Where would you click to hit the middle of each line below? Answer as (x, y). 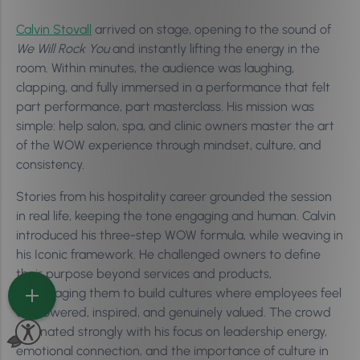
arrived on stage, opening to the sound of (211, 29)
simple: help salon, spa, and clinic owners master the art (175, 126)
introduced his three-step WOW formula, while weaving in (180, 235)
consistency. (50, 164)
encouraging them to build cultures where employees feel (179, 293)
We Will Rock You (63, 49)
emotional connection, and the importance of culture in (172, 351)
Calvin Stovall (54, 29)
